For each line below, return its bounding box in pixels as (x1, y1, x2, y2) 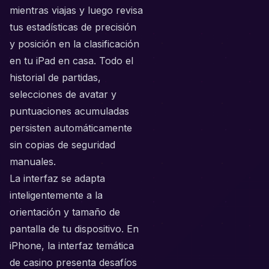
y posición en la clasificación (10, 38, 139, 50)
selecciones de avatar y (10, 88, 116, 100)
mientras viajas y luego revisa (10, 4, 143, 16)
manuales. (10, 156, 56, 168)
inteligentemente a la (10, 189, 103, 201)
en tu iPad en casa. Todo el (10, 55, 133, 67)
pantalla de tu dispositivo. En (10, 223, 139, 235)
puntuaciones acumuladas (10, 105, 129, 117)
